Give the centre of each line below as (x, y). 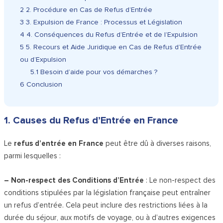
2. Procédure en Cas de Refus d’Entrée (88, 10)
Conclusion (44, 85)
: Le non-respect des (180, 180)
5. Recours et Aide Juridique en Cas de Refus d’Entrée (113, 47)
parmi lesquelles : (33, 156)
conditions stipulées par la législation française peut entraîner (108, 193)
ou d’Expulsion (43, 60)
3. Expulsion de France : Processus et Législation (103, 22)
